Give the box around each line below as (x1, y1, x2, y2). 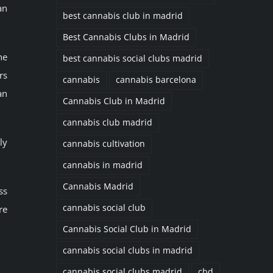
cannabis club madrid (62, 117, 152, 129)
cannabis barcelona (115, 74, 196, 86)
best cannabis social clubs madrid (62, 53, 202, 65)
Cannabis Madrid (62, 181, 133, 193)
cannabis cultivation (62, 138, 145, 150)
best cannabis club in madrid (62, 10, 183, 22)
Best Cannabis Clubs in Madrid (62, 32, 190, 43)
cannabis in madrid (62, 160, 143, 171)
